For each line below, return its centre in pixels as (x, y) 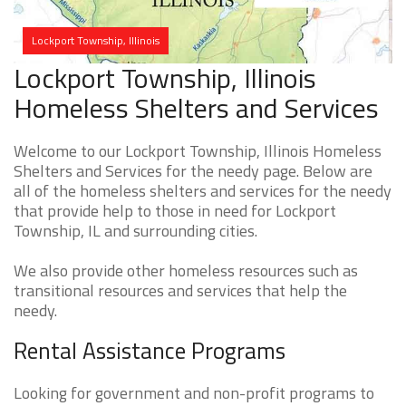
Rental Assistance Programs (150, 351)
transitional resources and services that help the (180, 291)
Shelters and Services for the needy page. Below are (193, 171)
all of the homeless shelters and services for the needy (203, 191)
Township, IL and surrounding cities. (135, 231)
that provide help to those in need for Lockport (175, 211)
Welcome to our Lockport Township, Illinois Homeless (198, 151)
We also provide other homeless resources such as (186, 271)
